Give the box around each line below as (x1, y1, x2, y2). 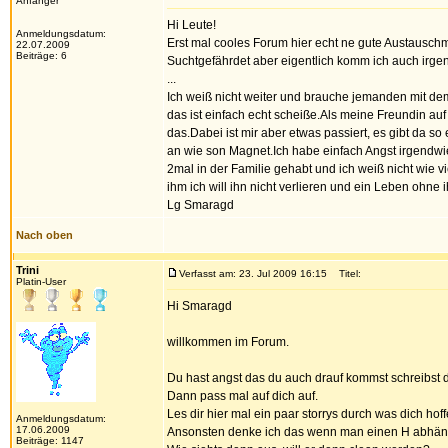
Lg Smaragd (167, 198, 234, 212)
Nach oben (16, 229, 73, 241)
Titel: (330, 268, 361, 279)
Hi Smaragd (167, 299, 232, 313)
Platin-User (16, 276, 66, 287)
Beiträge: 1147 (16, 435, 84, 446)
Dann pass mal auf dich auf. (167, 389, 318, 403)
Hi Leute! (167, 18, 216, 32)
